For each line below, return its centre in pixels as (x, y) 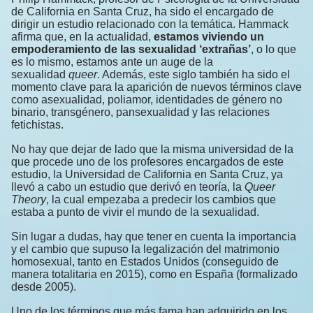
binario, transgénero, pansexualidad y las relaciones (140, 112)
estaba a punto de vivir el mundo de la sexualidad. (135, 212)
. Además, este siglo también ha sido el (194, 75)
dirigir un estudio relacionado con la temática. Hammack (150, 24)
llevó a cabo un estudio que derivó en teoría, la (128, 187)
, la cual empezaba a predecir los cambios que (161, 200)
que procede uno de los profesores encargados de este (147, 162)
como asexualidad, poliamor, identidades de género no (147, 100)
